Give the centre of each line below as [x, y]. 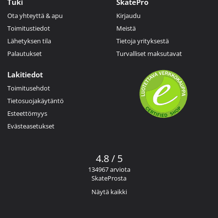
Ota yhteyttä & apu [35, 15]
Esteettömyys [27, 113]
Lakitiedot [25, 74]
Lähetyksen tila [29, 41]
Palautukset [25, 53]
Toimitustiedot [29, 28]
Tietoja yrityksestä [143, 41]
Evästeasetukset [31, 126]
